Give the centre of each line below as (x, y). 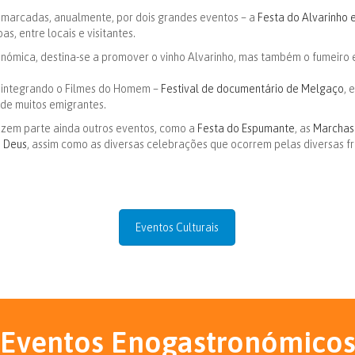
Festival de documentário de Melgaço (252, 89)
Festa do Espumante (246, 128)
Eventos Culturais (177, 227)
